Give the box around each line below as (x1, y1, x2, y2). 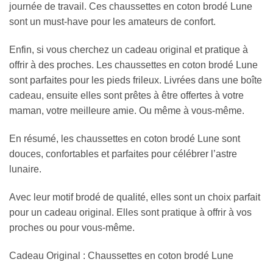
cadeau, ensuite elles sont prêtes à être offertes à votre (9, 90, 244, 101)
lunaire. (9, 164, 41, 175)
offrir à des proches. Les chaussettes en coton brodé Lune (9, 60, 258, 71)
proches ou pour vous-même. (9, 222, 135, 233)
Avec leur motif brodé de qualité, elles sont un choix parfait (9, 191, 260, 202)
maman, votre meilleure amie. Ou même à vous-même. (9, 105, 244, 116)
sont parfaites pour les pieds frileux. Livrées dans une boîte (9, 75, 262, 86)
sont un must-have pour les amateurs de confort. (9, 16, 216, 27)
